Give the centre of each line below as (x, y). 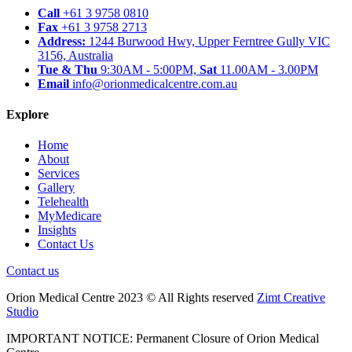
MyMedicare (70, 216)
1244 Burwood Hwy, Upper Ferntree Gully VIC (209, 41)
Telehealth (63, 202)
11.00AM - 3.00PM (268, 69)
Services (59, 174)
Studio (22, 312)
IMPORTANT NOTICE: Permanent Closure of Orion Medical (163, 339)
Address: (63, 41)
